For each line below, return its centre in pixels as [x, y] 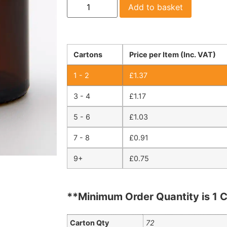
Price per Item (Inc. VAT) [173, 54]
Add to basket [156, 7]
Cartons [88, 54]
